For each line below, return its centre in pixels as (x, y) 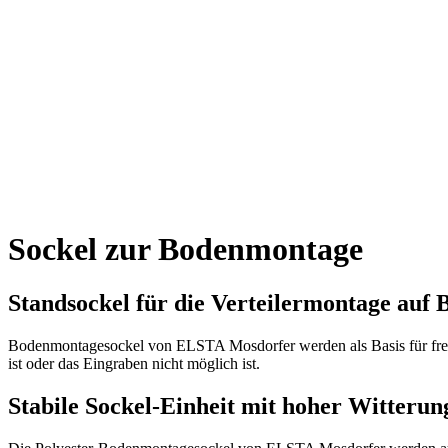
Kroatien (75, 11)
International (87, 47)
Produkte (140, 166)
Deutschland (87, 29)
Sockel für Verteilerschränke (274, 166)
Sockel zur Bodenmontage (185, 249)
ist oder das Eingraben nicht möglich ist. (134, 363)
